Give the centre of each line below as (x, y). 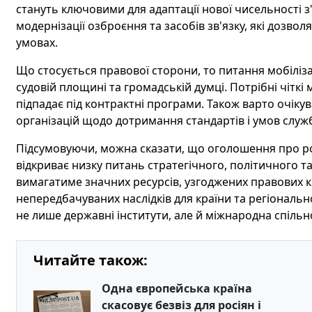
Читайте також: (90, 260)
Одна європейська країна (177, 289)
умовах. (37, 43)
